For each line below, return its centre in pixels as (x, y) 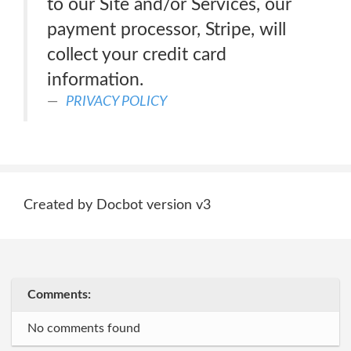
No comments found (84, 328)
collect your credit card (137, 54)
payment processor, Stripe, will (166, 29)
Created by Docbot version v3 (117, 205)
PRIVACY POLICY (116, 101)
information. (95, 80)
